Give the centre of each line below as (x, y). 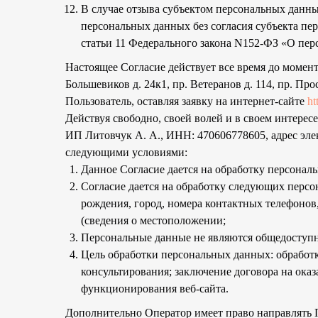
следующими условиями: (126, 152)
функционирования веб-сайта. (155, 289)
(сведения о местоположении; (153, 220)
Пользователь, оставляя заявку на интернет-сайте (186, 101)
